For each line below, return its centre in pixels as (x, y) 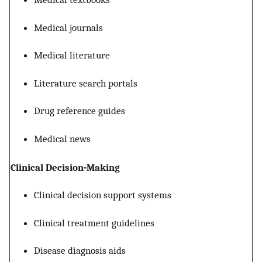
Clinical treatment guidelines (94, 223)
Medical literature (72, 55)
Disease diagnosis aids (80, 251)
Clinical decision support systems (103, 195)
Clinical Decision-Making (65, 167)
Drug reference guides (80, 111)
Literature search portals (86, 83)
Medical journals (68, 27)
